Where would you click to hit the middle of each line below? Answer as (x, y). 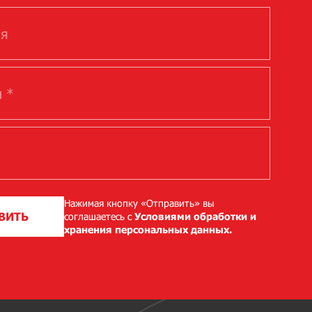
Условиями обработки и (195, 216)
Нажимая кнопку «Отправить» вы (139, 203)
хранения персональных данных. (148, 229)
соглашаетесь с (99, 216)
